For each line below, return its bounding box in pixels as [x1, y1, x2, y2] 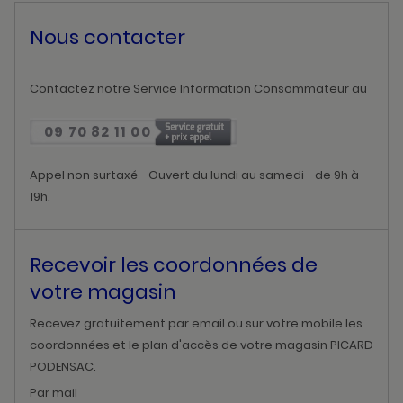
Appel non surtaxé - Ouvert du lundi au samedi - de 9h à [30, 166, 359, 184]
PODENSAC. [30, 358, 96, 376]
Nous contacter [30, 22, 185, 51]
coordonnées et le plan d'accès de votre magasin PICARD [30, 336, 373, 354]
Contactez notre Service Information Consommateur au [30, 79, 367, 97]
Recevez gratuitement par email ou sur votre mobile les [30, 315, 363, 333]
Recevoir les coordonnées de [30, 251, 318, 280]
